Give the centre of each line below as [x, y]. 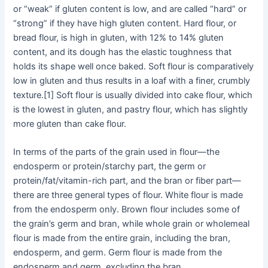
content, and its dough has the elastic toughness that [123, 52]
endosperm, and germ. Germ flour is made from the [118, 253]
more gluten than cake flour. [70, 124]
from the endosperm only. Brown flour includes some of [127, 210]
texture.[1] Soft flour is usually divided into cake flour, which [133, 95]
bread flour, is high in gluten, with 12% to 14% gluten [119, 37]
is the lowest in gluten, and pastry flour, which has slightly [131, 109]
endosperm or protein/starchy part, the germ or [110, 167]
